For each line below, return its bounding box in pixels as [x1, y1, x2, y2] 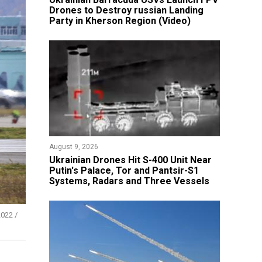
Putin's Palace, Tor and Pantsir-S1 [49, 165, 199, 176]
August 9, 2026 [49, 143, 98, 151]
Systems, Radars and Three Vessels [49, 175, 209, 187]
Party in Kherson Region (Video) [49, 15, 191, 26]
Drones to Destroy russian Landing [49, 5, 204, 16]
